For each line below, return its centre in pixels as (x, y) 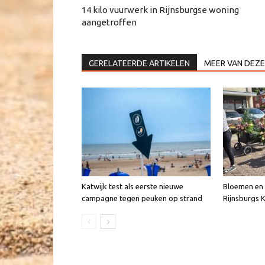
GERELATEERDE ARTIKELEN (139, 64)
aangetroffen (109, 22)
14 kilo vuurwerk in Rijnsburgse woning (160, 10)
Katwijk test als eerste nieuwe (132, 187)
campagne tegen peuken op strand (142, 198)
